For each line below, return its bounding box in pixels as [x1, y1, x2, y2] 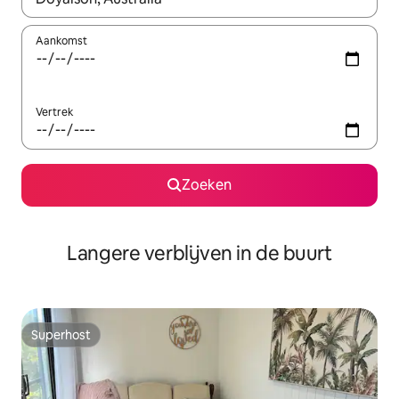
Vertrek [36, 105, 73, 119]
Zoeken [182, 175, 232, 194]
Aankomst [36, 34, 87, 48]
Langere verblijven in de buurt [67, 240, 332, 266]
